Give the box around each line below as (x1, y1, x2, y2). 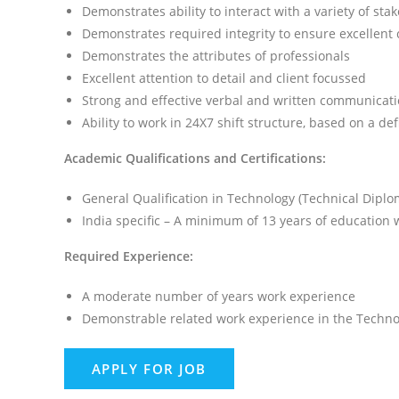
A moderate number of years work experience (82, 288, 355, 305)
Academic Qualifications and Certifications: (64, 150, 326, 167)
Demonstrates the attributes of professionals (82, 47, 350, 65)
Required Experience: (64, 248, 193, 265)
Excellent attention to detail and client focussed (82, 69, 366, 87)
